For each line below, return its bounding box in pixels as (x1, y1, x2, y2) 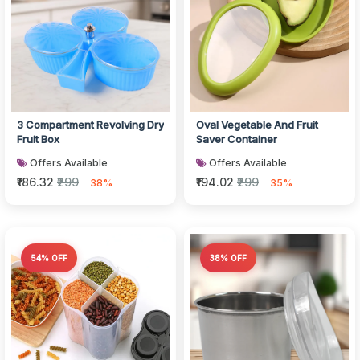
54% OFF (31, 253, 67, 263)
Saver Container (196, 133, 277, 145)
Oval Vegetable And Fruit (196, 118, 318, 131)
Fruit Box (17, 133, 59, 145)
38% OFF (210, 253, 247, 263)
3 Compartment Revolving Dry (17, 118, 164, 131)
